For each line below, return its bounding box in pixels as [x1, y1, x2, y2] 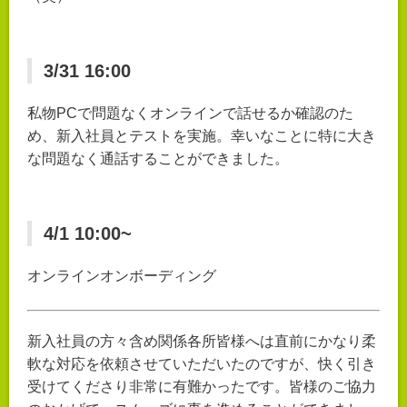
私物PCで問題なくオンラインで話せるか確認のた [27, 104, 353, 121]
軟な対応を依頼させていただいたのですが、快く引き [27, 356, 376, 372]
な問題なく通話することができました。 [27, 150, 289, 166]
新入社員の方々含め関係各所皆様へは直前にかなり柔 [27, 333, 376, 350]
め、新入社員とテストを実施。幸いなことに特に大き [27, 127, 376, 144]
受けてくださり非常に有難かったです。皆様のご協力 [27, 379, 376, 395]
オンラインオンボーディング [27, 267, 216, 283]
